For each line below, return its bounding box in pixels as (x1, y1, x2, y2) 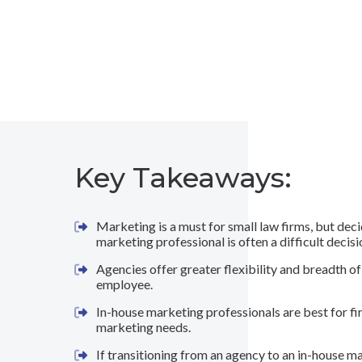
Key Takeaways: (74, 161, 293, 195)
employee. (96, 276, 154, 292)
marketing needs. (96, 319, 192, 335)
